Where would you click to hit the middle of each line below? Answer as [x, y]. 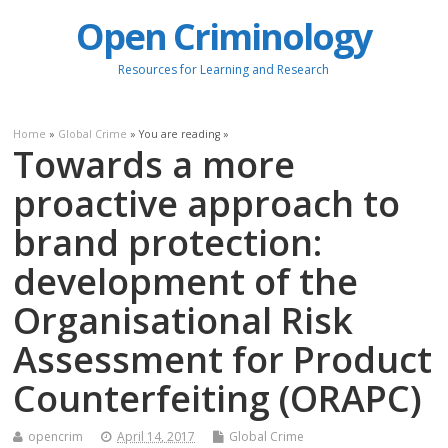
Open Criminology [224, 37]
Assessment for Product [223, 359]
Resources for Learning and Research [224, 70]
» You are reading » [178, 133]
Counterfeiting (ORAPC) [218, 398]
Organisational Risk [183, 320]
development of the [186, 281]
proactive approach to [207, 203]
